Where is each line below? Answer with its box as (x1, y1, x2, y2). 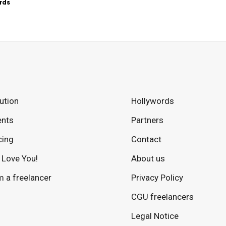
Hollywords (131, 96, 174, 106)
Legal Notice (131, 211, 179, 221)
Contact (131, 134, 161, 144)
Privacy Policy (131, 173, 183, 183)
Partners (131, 115, 163, 125)
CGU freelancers (131, 192, 194, 202)
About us (131, 153, 165, 163)
